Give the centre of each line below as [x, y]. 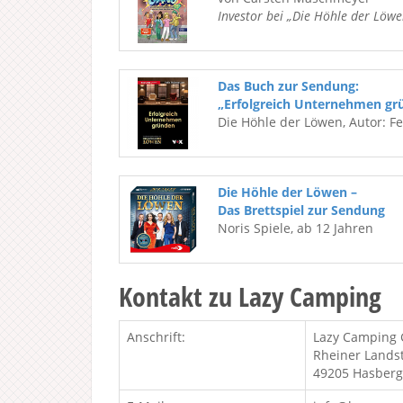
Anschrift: [156, 337]
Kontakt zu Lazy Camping [250, 296]
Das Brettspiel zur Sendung [301, 210]
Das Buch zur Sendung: [288, 86]
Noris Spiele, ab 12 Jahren [296, 228]
